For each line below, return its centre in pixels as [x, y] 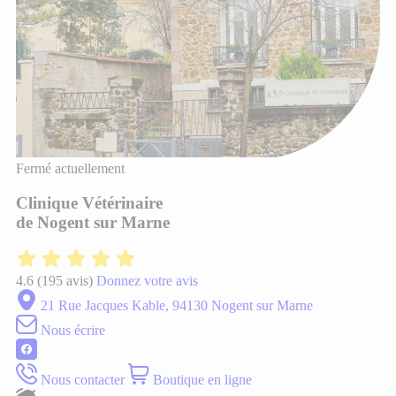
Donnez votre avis [147, 281]
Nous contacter [81, 380]
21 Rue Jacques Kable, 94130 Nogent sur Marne [177, 306]
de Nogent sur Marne [93, 222]
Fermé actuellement [70, 168]
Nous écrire [71, 331]
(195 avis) [65, 281]
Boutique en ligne [201, 380]
